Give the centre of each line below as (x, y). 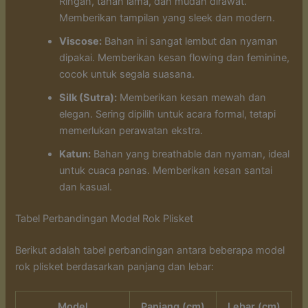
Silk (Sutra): (88, 98)
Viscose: (81, 42)
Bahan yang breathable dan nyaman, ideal (190, 154)
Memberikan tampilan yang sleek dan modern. (167, 18)
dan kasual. (86, 187)
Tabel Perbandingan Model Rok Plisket (104, 219)
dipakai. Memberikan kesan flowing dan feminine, (175, 58)
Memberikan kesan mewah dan (192, 98)
